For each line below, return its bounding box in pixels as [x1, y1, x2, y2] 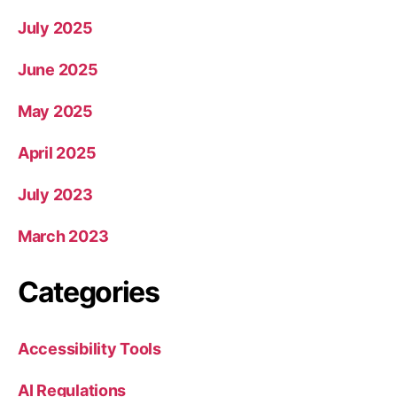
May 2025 [18, 101, 93, 121]
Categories [18, 274, 160, 309]
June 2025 [18, 59, 98, 79]
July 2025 [18, 18, 93, 37]
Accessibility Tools [18, 339, 161, 358]
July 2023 [18, 184, 93, 204]
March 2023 [18, 226, 109, 245]
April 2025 [18, 143, 97, 162]
